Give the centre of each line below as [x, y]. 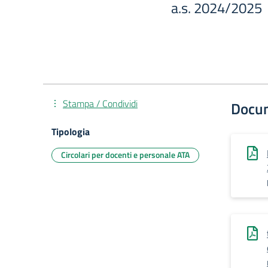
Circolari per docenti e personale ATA [125, 155]
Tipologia [71, 132]
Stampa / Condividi [100, 103]
